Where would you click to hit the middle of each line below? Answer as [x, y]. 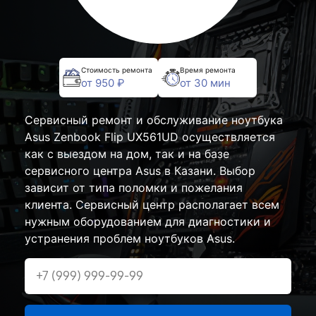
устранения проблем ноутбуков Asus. [130, 238]
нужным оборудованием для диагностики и [148, 221]
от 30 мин [205, 83]
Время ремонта [208, 69]
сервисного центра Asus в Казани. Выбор [140, 171]
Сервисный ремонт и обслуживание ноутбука [154, 120]
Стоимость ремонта [117, 69]
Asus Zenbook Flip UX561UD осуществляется [150, 137]
